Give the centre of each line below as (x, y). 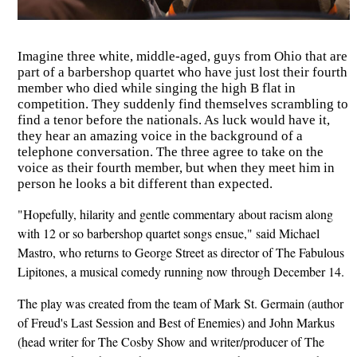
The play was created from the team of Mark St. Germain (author (180, 304)
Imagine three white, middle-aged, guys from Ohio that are (182, 57)
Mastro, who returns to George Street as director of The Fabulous (180, 253)
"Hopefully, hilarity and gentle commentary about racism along (175, 214)
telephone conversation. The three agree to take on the (170, 152)
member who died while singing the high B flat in (156, 88)
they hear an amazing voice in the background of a (160, 136)
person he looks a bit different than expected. (145, 184)
